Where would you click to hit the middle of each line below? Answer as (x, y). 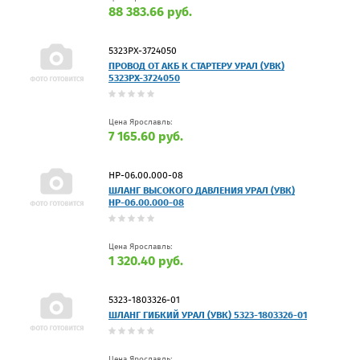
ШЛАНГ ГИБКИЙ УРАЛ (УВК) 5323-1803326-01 (208, 315)
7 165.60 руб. (146, 136)
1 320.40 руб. (146, 260)
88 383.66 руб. (150, 11)
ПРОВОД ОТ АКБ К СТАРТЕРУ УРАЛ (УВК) (196, 65)
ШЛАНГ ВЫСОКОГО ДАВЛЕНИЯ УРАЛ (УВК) (202, 190)
